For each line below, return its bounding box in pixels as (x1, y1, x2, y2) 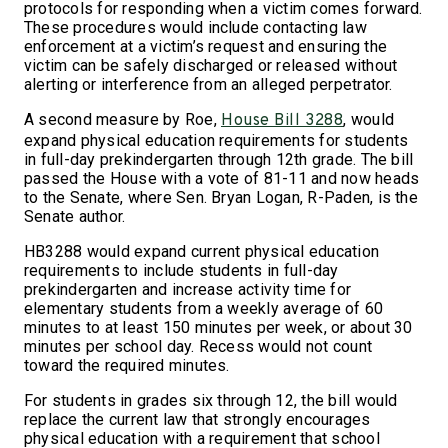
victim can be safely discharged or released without (24, 55, 398, 75)
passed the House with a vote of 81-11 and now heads (24, 168, 420, 188)
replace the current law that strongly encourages (24, 409, 371, 429)
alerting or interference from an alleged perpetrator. (24, 74, 393, 94)
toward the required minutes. (24, 355, 230, 375)
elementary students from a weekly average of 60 (24, 298, 384, 318)
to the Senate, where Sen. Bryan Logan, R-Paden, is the (24, 187, 418, 207)
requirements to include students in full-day (24, 260, 339, 280)
